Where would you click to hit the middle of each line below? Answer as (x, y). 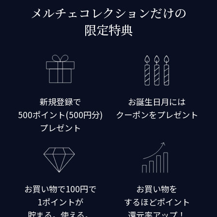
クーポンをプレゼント (157, 115)
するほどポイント (157, 201)
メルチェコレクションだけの (108, 12)
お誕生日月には (157, 102)
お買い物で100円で (60, 188)
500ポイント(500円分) (60, 115)
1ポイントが (60, 201)
